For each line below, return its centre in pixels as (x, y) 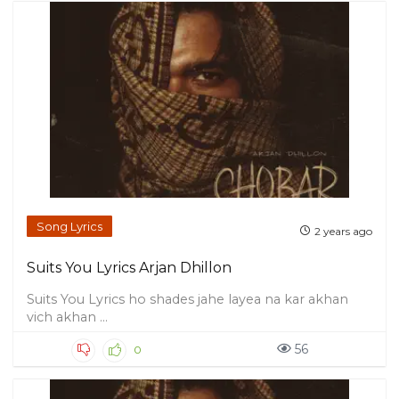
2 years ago (343, 231)
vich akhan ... (67, 317)
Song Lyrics (69, 226)
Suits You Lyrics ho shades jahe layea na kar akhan (187, 299)
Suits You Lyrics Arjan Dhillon (129, 268)
